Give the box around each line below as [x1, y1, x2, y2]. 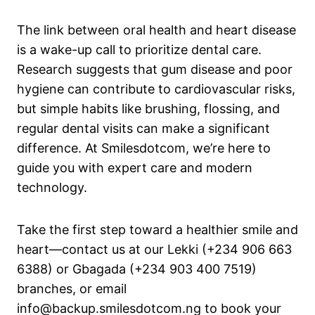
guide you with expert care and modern [17, 160, 252, 175]
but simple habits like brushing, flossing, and [17, 101, 280, 116]
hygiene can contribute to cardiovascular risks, [17, 81, 295, 96]
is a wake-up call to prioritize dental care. [17, 41, 262, 57]
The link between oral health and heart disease [17, 22, 296, 37]
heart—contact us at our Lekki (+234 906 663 [17, 241, 292, 257]
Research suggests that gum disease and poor [17, 61, 292, 77]
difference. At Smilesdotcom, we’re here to [17, 140, 271, 155]
